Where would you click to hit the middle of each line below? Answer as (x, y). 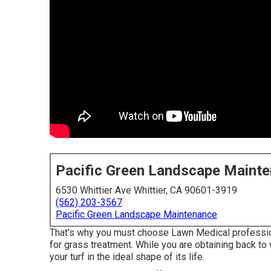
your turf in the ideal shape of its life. (127, 257)
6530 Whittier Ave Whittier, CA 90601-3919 (146, 190)
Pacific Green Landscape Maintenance (136, 214)
